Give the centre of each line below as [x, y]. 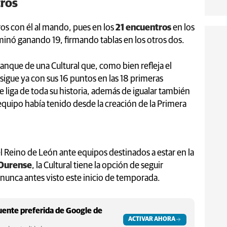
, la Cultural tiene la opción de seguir [98, 165]
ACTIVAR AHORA [152, 219]
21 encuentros [143, 28]
